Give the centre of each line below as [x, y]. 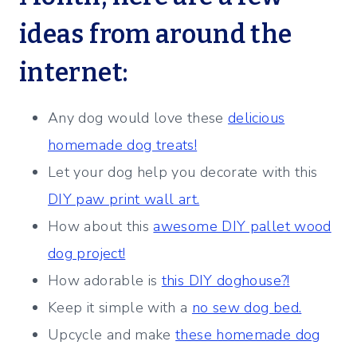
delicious [257, 118]
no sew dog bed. [247, 308]
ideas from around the [156, 35]
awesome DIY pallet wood [242, 227]
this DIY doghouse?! [226, 281]
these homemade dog [248, 335]
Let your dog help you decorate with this [183, 173]
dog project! [87, 254]
